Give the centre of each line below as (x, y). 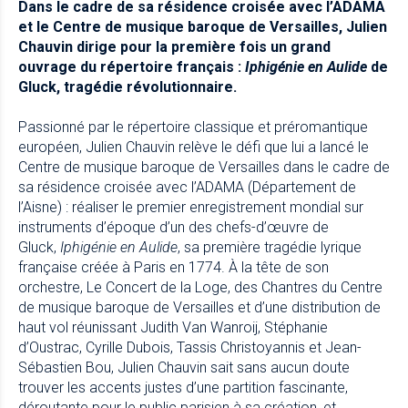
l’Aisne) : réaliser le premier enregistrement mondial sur (191, 207)
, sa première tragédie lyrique (270, 247)
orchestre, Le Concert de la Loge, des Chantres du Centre (200, 287)
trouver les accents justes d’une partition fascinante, (183, 387)
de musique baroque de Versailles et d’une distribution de (199, 307)
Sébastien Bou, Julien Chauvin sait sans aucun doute (184, 367)
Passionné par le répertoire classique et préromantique (193, 127)
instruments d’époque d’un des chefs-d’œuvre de (173, 227)
